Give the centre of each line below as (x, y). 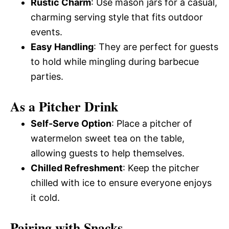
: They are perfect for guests (156, 47)
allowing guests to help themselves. (108, 153)
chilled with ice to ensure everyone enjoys (121, 182)
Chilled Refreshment (77, 168)
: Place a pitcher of (152, 123)
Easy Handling (62, 47)
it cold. (45, 197)
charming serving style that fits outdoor (117, 17)
